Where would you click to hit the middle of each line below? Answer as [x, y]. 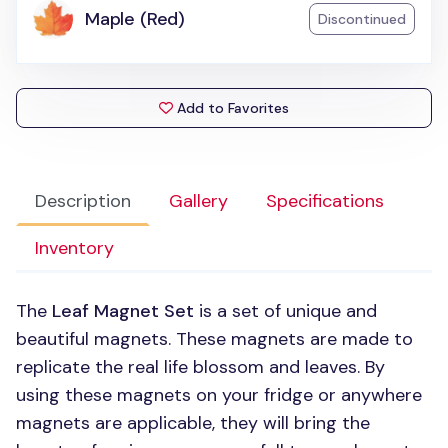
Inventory [74, 248]
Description [83, 201]
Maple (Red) [135, 19]
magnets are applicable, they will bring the [193, 423]
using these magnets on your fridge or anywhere [219, 395]
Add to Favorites [233, 108]
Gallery [198, 201]
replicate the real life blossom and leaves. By [200, 367]
